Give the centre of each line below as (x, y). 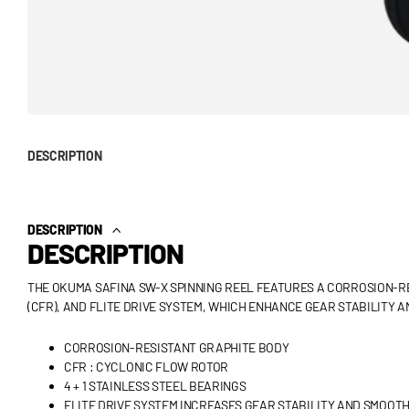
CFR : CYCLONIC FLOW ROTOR (147, 367)
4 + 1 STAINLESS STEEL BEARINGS (155, 386)
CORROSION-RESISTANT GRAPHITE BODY (177, 348)
